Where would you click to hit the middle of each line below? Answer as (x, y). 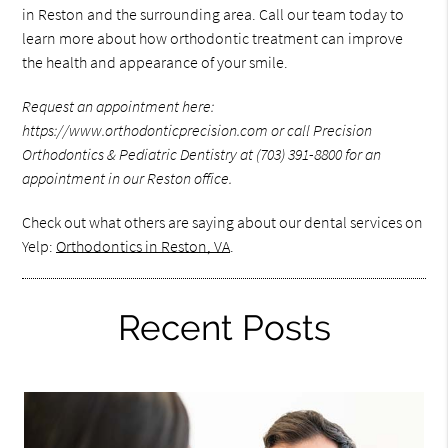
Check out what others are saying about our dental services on (223, 221)
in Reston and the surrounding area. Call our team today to (213, 13)
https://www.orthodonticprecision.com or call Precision (197, 129)
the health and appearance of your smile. (155, 61)
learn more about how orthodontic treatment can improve (213, 37)
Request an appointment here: (118, 105)
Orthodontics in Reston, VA (143, 245)
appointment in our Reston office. (127, 177)
